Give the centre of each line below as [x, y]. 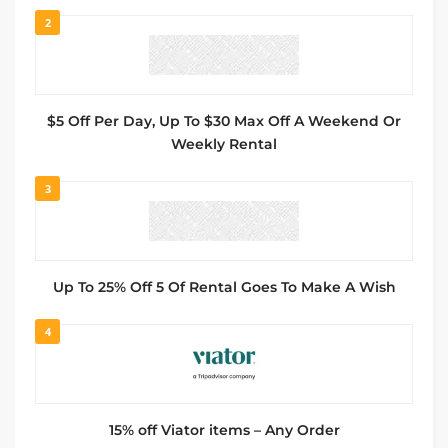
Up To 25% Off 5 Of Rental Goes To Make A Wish [224, 287]
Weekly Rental [224, 144]
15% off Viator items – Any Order [224, 430]
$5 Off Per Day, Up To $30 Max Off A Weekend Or [224, 121]
